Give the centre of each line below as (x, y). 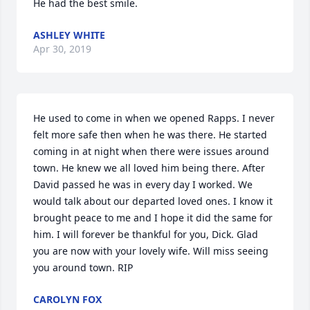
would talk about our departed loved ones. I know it (153, 201)
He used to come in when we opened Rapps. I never (154, 118)
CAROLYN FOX (67, 299)
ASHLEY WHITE (69, 35)
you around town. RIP (83, 267)
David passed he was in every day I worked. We (143, 184)
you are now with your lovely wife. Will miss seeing (151, 251)
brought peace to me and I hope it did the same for (153, 218)
